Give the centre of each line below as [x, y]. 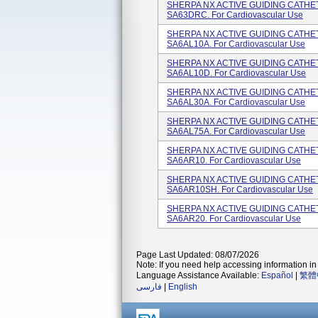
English [183, 287]
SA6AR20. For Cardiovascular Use [234, 219]
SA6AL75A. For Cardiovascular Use [236, 131]
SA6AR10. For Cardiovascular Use [234, 160]
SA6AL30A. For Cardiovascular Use [236, 102]
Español [277, 275]
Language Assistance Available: [199, 275]
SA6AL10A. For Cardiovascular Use [236, 44]
